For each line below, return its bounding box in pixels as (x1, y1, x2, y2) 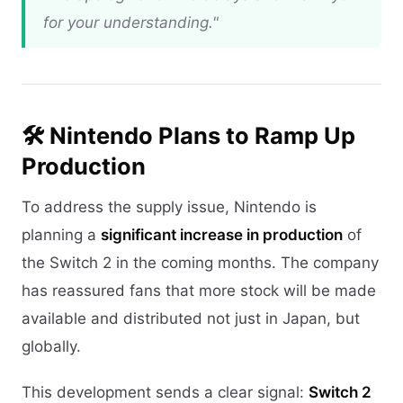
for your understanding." (43, 13, 219, 31)
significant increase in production (101, 225, 343, 244)
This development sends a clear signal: (22, 382, 309, 401)
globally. (22, 336, 81, 355)
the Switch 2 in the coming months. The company (22, 253, 379, 272)
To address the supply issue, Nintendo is (22, 197, 317, 216)
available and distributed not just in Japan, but (22, 309, 360, 327)
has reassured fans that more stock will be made (22, 281, 376, 300)
